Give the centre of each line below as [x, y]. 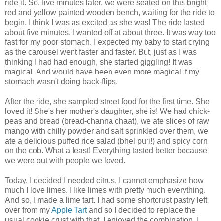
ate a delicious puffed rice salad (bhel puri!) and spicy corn [106, 141]
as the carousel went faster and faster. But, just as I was [101, 52]
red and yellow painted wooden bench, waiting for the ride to [110, 13]
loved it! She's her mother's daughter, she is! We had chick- [107, 111]
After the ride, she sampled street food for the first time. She [107, 102]
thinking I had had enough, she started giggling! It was [99, 62]
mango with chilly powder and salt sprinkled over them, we [107, 131]
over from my [28, 210]
